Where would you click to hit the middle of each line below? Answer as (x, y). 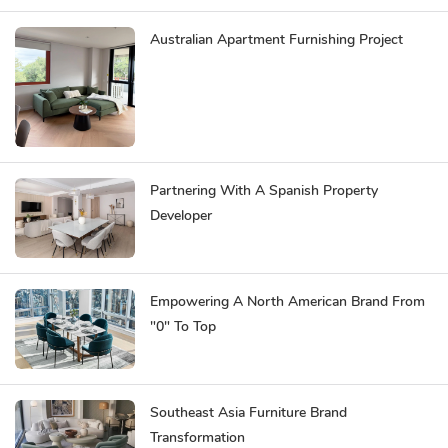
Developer (181, 215)
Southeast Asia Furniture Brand (248, 412)
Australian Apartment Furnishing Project (276, 39)
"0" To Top (183, 326)
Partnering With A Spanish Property (264, 190)
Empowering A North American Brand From (287, 301)
